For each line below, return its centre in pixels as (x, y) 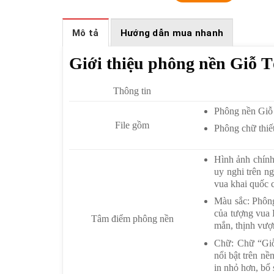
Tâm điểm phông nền (132, 219)
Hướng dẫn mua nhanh (172, 33)
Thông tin (132, 91)
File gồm (132, 125)
